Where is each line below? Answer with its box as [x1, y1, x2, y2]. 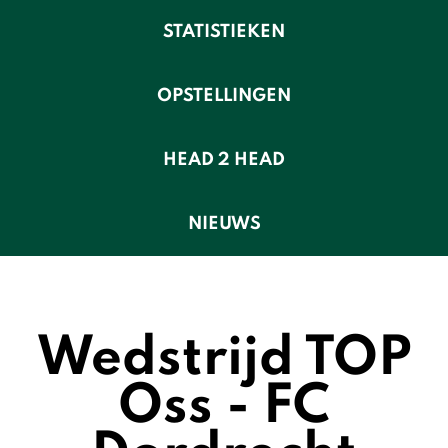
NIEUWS [187, 215, 261, 233]
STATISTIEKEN [163, 23, 285, 41]
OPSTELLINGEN [157, 87, 291, 105]
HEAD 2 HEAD [163, 151, 285, 169]
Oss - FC [118, 381, 330, 434]
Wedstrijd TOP [36, 333, 412, 386]
